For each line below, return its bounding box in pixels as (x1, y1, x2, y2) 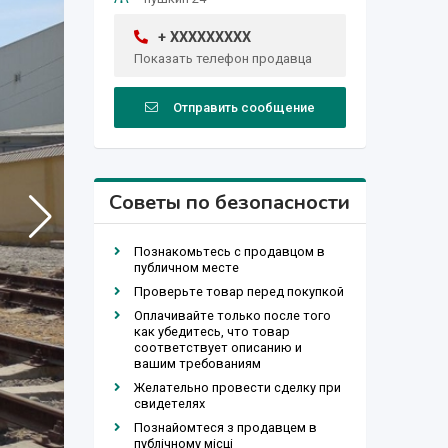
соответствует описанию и (133, 339, 302, 355)
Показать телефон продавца (133, 50, 312, 66)
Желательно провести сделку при (133, 379, 341, 395)
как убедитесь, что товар (133, 323, 290, 339)
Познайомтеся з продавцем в (133, 419, 317, 435)
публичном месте (133, 259, 239, 275)
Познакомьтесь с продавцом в (133, 243, 325, 259)
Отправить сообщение (172, 99, 315, 115)
